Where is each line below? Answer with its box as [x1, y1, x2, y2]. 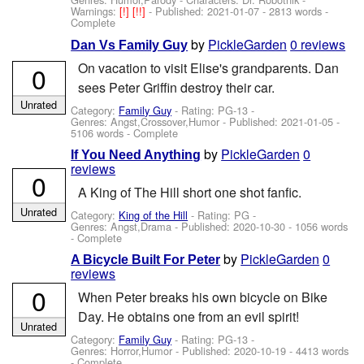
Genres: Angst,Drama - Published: [71, 218, 234, 234]
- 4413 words [286, 342, 349, 358]
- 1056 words [285, 218, 349, 234]
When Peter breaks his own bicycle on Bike [77, 288, 327, 307]
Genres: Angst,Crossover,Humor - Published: [71, 113, 282, 129]
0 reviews [290, 34, 346, 54]
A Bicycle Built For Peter [71, 253, 221, 267]
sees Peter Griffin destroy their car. [77, 78, 275, 97]
